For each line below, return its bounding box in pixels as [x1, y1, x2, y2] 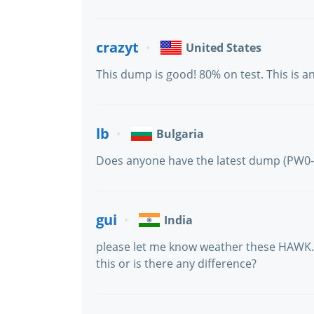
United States [186, 40, 261, 55]
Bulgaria [156, 126, 204, 142]
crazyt [96, 38, 139, 57]
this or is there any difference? [96, 256, 257, 271]
